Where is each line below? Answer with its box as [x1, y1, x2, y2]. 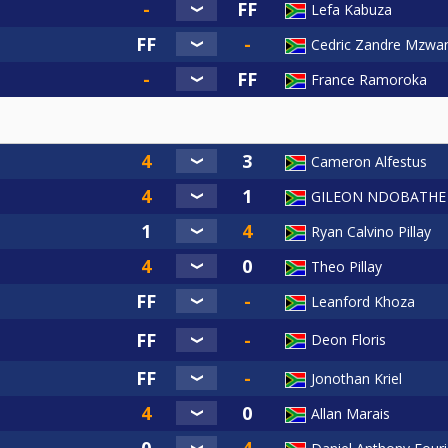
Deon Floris [311, 330, 386, 350]
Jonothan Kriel [311, 369, 402, 389]
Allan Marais [311, 404, 390, 424]
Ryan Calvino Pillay [311, 222, 431, 242]
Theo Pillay [311, 257, 382, 277]
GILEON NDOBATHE [311, 187, 446, 207]
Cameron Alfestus [311, 152, 427, 172]
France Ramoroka [311, 70, 427, 90]
